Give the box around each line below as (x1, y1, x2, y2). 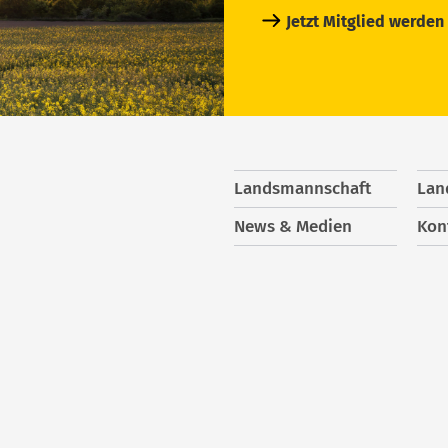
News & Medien (234, 216, 352, 238)
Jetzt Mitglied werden (286, 11, 445, 31)
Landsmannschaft (234, 178, 371, 200)
